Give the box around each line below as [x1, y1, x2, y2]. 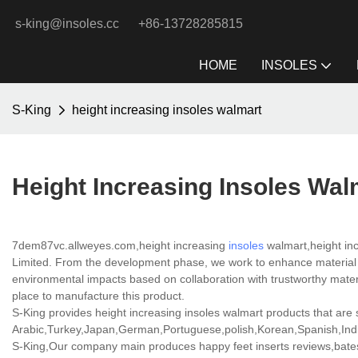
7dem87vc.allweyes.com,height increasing [12, 239, 229, 253]
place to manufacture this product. [12, 289, 185, 303]
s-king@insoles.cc [12, 17, 132, 30]
